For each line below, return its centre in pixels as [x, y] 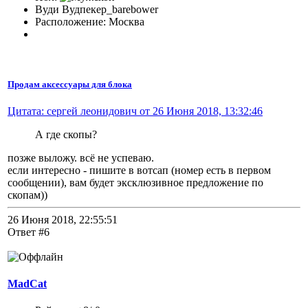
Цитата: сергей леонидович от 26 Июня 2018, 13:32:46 [135, 111]
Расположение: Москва [90, 21]
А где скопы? [66, 134]
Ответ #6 [29, 232]
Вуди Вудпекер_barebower [97, 9]
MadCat [27, 284]
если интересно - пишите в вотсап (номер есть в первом [139, 170]
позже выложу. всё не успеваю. [81, 157]
